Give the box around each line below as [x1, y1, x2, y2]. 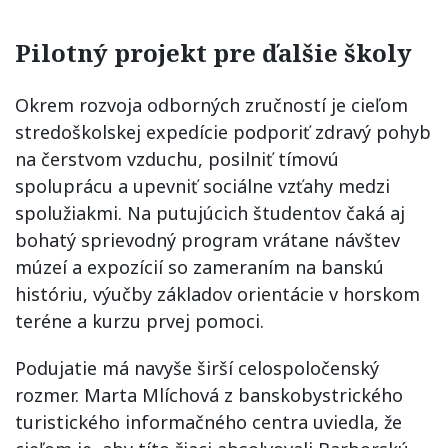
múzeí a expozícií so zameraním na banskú [15, 255, 384, 279]
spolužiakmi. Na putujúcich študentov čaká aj [15, 201, 405, 225]
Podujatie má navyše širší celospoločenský [15, 356, 379, 380]
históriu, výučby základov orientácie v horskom [15, 282, 420, 306]
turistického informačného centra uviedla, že [15, 410, 402, 434]
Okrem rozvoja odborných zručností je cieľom [15, 93, 408, 117]
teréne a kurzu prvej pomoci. [15, 309, 264, 333]
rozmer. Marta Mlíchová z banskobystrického [15, 383, 403, 407]
